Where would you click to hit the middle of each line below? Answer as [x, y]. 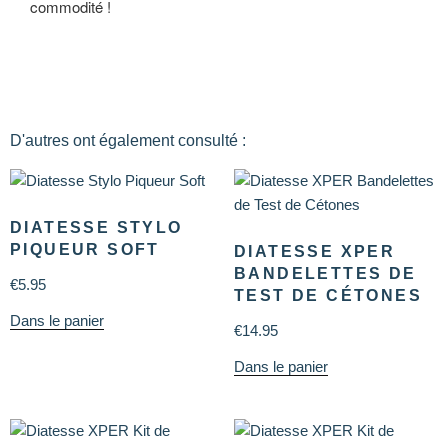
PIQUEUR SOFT [85, 249]
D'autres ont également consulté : [128, 140]
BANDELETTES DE [325, 273]
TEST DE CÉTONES [328, 295]
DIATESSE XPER [315, 251]
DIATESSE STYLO [96, 227]
